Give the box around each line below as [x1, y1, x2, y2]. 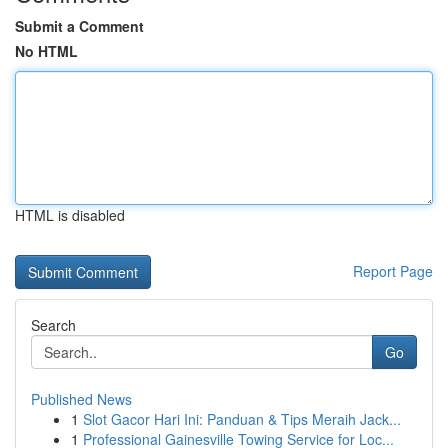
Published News [31, 389, 132, 409]
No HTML [15, 41, 78, 61]
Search [31, 315, 76, 335]
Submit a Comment [15, 16, 144, 36]
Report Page [353, 261, 433, 281]
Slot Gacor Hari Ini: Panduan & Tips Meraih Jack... [83, 409, 401, 429]
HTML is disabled [15, 205, 125, 225]
